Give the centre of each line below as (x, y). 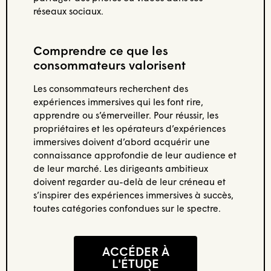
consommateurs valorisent (109, 65)
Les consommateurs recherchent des (110, 89)
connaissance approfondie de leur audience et (135, 155)
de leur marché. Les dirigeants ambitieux (120, 168)
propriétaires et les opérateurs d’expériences (129, 129)
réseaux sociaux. (68, 11)
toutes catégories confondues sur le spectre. (127, 208)
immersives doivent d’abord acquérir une (121, 142)
